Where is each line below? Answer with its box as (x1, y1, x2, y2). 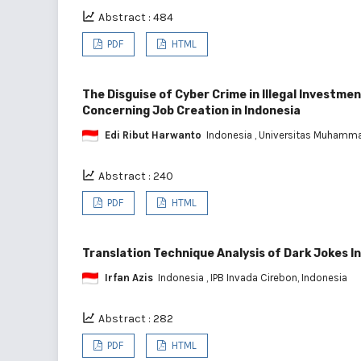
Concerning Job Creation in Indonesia (82, 103, 301, 118)
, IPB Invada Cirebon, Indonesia (206, 271, 347, 284)
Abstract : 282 (98, 311, 173, 326)
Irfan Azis (105, 271, 153, 284)
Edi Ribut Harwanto (105, 128, 201, 141)
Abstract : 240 (98, 168, 173, 183)
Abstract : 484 (98, 10, 173, 24)
